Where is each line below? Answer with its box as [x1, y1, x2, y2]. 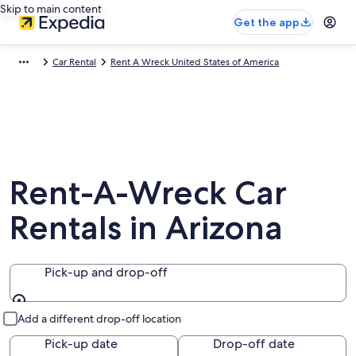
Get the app [234, 15, 300, 29]
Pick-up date [44, 335, 118, 352]
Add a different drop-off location [17, 311, 181, 326]
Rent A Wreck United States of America [110, 56, 279, 68]
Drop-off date [213, 335, 295, 352]
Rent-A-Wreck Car [10, 172, 287, 212]
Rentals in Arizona [10, 207, 283, 247]
